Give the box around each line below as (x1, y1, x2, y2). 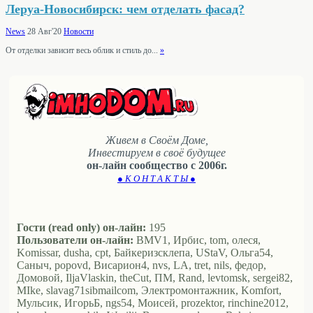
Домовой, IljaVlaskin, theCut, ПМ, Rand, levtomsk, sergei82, (17, 271, 293, 284)
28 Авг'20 (27, 27, 61, 37)
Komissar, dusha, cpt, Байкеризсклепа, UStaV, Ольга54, (17, 246, 273, 259)
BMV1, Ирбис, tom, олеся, (133, 233, 261, 246)
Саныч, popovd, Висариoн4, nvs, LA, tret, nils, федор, (17, 259, 266, 271)
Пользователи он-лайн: (17, 233, 133, 246)
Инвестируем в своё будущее (87, 146, 226, 159)
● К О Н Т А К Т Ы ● (117, 173, 196, 184)
